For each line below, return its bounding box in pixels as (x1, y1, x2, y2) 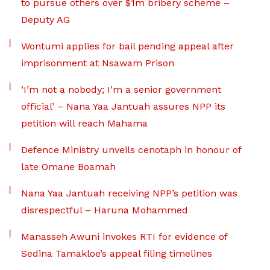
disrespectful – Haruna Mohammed (21, 204, 188, 216)
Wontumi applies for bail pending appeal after (21, 40, 234, 52)
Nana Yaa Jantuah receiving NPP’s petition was (21, 187, 237, 199)
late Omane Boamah (21, 161, 116, 173)
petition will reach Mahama (21, 118, 148, 130)
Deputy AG (21, 14, 70, 26)
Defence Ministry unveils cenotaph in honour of (21, 144, 241, 156)
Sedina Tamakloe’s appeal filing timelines (21, 248, 212, 260)
